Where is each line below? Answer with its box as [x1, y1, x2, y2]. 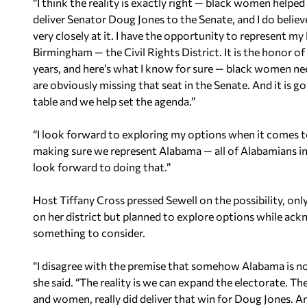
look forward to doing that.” [33, 160, 171, 173]
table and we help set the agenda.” [33, 95, 195, 108]
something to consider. [33, 226, 145, 239]
